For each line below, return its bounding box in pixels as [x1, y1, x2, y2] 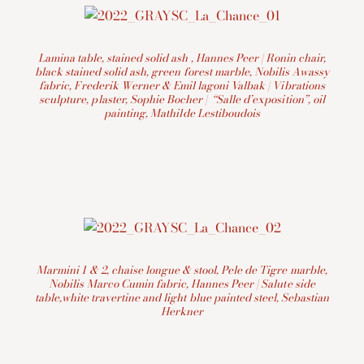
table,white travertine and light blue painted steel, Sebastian [34, 289, 330, 306]
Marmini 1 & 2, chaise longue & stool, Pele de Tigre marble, [37, 262, 327, 279]
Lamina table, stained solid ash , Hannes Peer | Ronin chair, [37, 50, 327, 67]
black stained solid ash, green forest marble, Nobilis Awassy [34, 63, 330, 80]
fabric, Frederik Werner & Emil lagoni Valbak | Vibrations [39, 77, 325, 94]
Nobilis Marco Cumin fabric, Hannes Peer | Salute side [49, 275, 315, 292]
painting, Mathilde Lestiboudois [104, 105, 260, 122]
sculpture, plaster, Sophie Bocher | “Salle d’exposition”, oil [39, 91, 325, 108]
